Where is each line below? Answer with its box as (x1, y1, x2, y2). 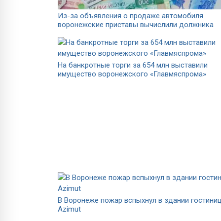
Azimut (58, 204, 81, 214)
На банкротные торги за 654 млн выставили (58, 60, 208, 70)
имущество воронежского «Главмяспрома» (58, 69, 206, 78)
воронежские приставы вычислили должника (58, 20, 214, 29)
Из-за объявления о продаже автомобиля (58, 11, 203, 20)
